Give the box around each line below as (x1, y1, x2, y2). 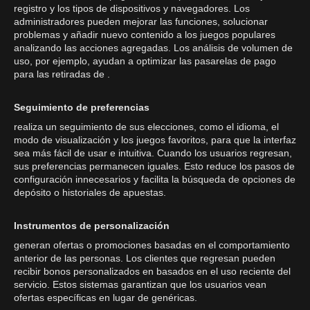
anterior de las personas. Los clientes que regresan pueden (14, 253, 275, 264)
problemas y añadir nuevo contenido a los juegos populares (14, 29, 275, 40)
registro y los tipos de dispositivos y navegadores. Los (14, 3, 250, 14)
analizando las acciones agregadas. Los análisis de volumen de (14, 42, 293, 53)
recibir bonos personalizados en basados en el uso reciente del (14, 266, 291, 277)
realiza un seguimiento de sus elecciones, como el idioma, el (14, 121, 279, 132)
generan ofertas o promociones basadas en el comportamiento (14, 239, 290, 250)
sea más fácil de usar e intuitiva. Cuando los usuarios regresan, (14, 147, 292, 158)
